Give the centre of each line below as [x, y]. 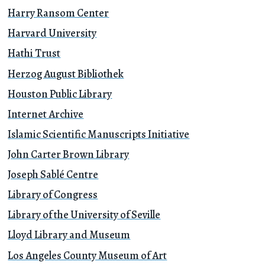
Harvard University [52, 33]
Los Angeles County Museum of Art [88, 255]
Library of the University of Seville [84, 215]
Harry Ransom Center [59, 13]
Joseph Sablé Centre [53, 174]
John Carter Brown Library [69, 154]
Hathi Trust [34, 53]
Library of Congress [53, 195]
